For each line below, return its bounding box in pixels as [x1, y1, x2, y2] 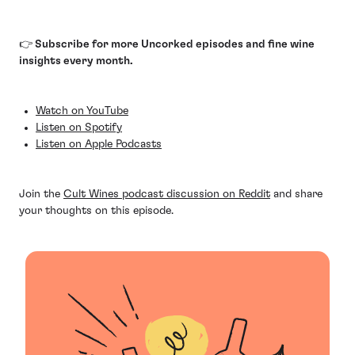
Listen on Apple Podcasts [36, 139, 162, 150]
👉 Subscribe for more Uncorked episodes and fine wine [19, 39, 315, 50]
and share [270, 189, 323, 200]
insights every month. [19, 55, 133, 67]
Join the [19, 189, 63, 200]
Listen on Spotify [36, 122, 122, 133]
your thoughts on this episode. [19, 205, 174, 216]
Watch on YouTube [36, 105, 128, 116]
